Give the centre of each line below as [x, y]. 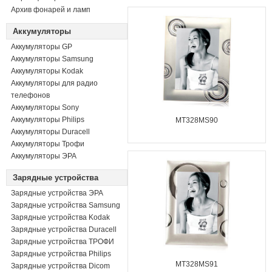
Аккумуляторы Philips [48, 120]
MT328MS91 [197, 264]
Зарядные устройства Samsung [66, 205]
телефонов [30, 95]
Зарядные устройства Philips [61, 254]
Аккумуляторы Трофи [48, 144]
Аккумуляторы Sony [45, 107]
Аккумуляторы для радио [54, 83]
